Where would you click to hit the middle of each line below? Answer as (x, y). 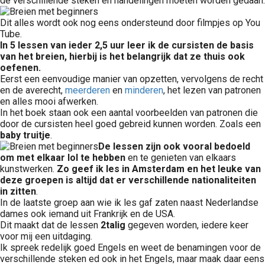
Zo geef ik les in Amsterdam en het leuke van (159, 169)
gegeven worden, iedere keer (187, 225)
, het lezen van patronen (212, 90)
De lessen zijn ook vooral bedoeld (174, 146)
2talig (113, 225)
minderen (144, 90)
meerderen (88, 90)
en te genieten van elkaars (181, 158)
